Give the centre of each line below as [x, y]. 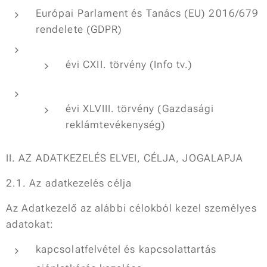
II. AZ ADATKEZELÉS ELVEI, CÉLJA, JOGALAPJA [125, 158]
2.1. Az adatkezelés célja [69, 183]
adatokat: [30, 224]
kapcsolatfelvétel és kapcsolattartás [126, 249]
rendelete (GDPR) [79, 29]
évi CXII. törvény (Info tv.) [129, 64]
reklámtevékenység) [116, 125]
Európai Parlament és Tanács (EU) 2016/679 [148, 13]
